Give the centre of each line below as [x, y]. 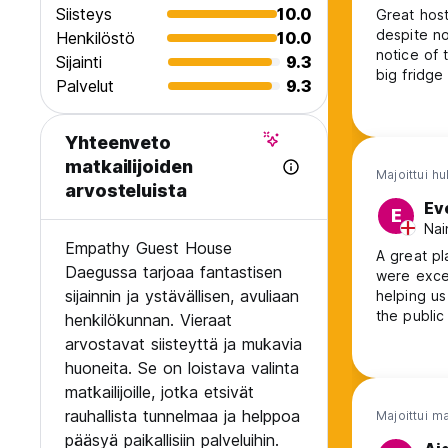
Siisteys [84, 14]
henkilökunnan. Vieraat [148, 320]
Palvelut [85, 86]
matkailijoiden [129, 167]
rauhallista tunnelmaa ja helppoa [182, 416]
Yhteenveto [118, 143]
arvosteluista [126, 191]
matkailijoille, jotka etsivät [159, 392]
